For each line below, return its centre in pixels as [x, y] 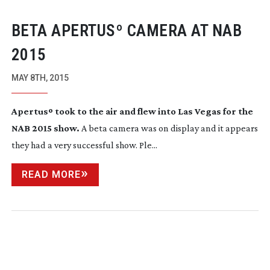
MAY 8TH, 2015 [40, 77]
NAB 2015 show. [45, 128]
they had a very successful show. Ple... [84, 145]
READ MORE [51, 174]
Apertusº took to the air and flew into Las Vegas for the [132, 111]
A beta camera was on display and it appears [168, 128]
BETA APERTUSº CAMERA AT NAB [127, 30]
